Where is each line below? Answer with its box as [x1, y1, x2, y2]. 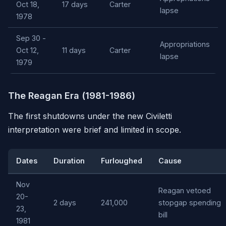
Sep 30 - [16, 34, 46, 43]
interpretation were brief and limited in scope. [8, 125, 181, 135]
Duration [53, 156, 85, 165]
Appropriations [160, 40, 210, 49]
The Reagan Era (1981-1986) [8, 90, 135, 101]
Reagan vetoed [158, 186, 211, 195]
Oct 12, [16, 46, 39, 55]
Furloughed [101, 156, 142, 165]
